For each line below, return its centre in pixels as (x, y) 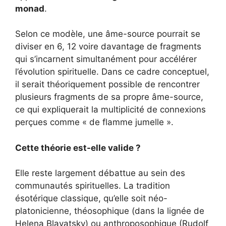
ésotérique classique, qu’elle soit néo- (91, 199)
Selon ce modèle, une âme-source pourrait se (108, 34)
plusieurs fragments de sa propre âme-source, (109, 97)
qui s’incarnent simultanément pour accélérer (106, 59)
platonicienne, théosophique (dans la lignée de (110, 211)
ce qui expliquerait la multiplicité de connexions (110, 110)
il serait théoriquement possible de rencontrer (107, 84)
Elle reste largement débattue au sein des (100, 173)
